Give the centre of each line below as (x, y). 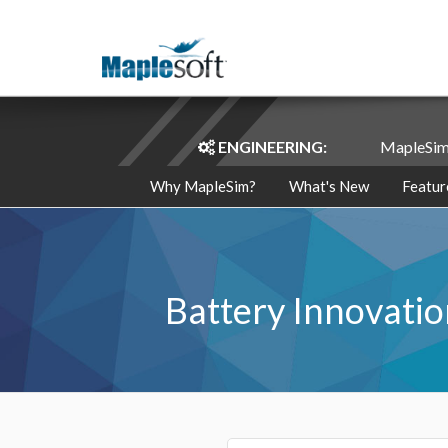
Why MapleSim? (202, 186)
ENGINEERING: (272, 146)
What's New (328, 186)
